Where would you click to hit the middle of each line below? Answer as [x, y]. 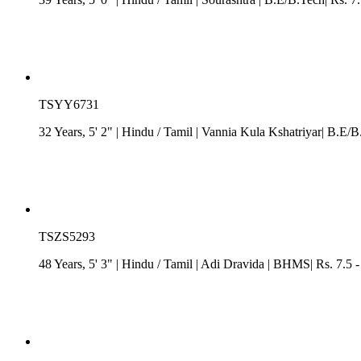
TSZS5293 [67, 236]
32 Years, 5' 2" [77, 131]
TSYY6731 [69, 104]
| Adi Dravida [230, 263]
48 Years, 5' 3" [77, 263]
